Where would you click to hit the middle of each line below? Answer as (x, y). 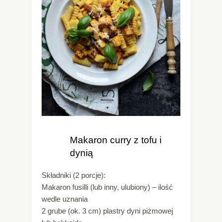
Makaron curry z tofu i (116, 140)
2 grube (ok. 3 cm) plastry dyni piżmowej (107, 211)
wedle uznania (65, 199)
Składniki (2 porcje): (74, 175)
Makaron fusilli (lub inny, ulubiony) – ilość (107, 187)
